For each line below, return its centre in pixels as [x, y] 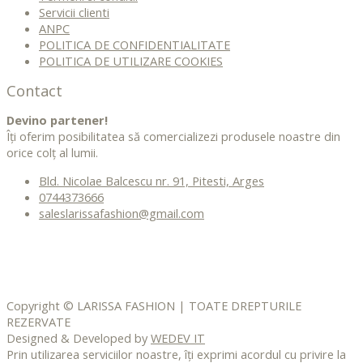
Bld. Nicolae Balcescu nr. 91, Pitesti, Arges [152, 180]
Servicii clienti [74, 13]
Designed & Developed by [79, 338]
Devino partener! [57, 120]
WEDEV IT [178, 338]
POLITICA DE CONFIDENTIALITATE [135, 45]
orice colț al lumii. [52, 153]
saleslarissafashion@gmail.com [122, 213]
